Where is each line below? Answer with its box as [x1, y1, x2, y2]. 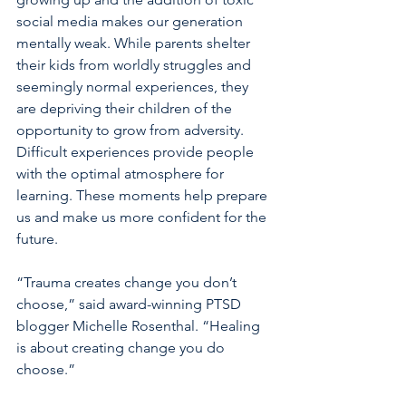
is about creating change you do [16, 339, 228, 356]
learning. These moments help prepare [16, 187, 271, 204]
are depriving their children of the [16, 100, 236, 117]
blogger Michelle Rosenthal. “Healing [16, 317, 264, 334]
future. [16, 230, 58, 247]
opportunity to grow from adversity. [16, 121, 247, 139]
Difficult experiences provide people [16, 143, 257, 160]
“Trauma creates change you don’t [16, 274, 240, 291]
